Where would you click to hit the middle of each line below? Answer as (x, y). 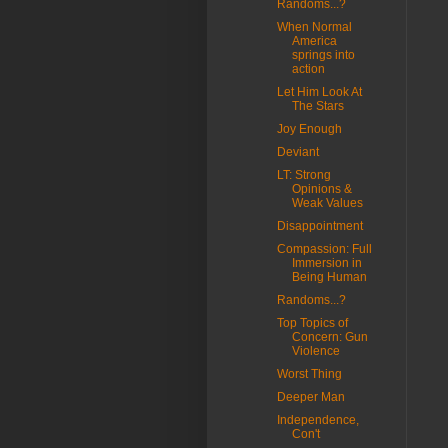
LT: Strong (303, 175)
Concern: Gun (329, 337)
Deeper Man (310, 397)
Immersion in (326, 263)
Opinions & (321, 189)
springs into (323, 55)
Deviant (297, 152)
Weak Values (327, 203)
